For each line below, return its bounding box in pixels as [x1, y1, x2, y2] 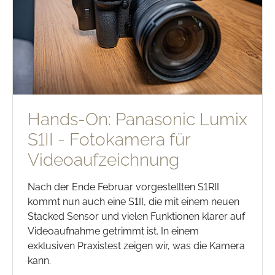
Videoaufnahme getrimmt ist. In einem [28, 225, 199, 237]
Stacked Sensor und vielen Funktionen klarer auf [28, 210, 245, 222]
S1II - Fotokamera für [28, 129, 190, 150]
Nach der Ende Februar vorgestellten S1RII [28, 180, 219, 193]
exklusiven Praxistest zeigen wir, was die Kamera [28, 239, 245, 252]
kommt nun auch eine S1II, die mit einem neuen [28, 195, 239, 207]
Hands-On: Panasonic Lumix [28, 109, 247, 130]
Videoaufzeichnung [28, 149, 179, 170]
